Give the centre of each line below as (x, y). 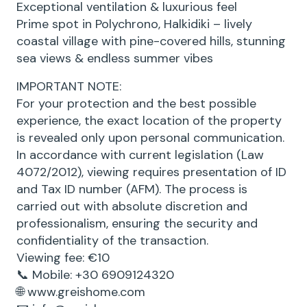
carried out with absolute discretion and (132, 206)
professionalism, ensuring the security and (137, 223)
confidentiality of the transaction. (112, 241)
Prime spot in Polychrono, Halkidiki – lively (134, 24)
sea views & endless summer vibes (115, 58)
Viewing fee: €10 (63, 258)
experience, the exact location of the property (149, 121)
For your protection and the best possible (136, 103)
